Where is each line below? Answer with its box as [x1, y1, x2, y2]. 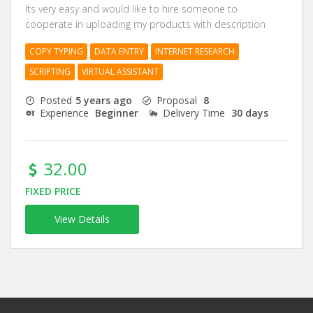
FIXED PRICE [25, 184, 81, 198]
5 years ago [75, 94, 132, 108]
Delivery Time [163, 106, 225, 120]
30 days [228, 106, 268, 120]
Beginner [92, 106, 138, 120]
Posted [40, 94, 72, 108]
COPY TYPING [29, 45, 83, 58]
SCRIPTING [29, 66, 71, 78]
